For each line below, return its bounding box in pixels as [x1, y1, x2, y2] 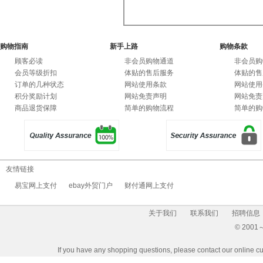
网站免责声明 [124, 92, 167, 100]
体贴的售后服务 [124, 69, 174, 77]
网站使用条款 [124, 80, 167, 89]
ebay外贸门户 [69, 181, 113, 190]
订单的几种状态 [15, 80, 64, 89]
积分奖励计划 [15, 92, 57, 100]
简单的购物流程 [124, 104, 174, 112]
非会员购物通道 [124, 57, 174, 65]
